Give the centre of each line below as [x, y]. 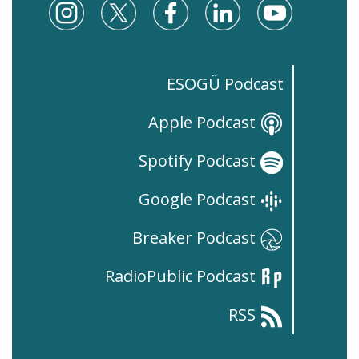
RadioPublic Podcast [183, 276]
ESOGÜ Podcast [226, 84]
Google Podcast [200, 200]
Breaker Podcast [196, 238]
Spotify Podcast [200, 161]
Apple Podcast [204, 123]
